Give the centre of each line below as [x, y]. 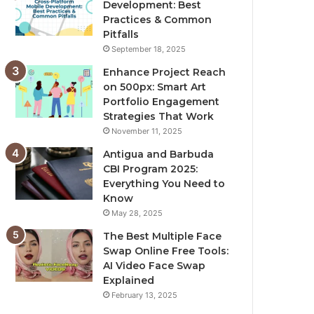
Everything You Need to [164, 184]
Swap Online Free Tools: [166, 251]
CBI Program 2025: [151, 169]
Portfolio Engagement [162, 102]
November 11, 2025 [147, 131]
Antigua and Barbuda [159, 155]
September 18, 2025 [149, 49]
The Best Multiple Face [163, 237]
